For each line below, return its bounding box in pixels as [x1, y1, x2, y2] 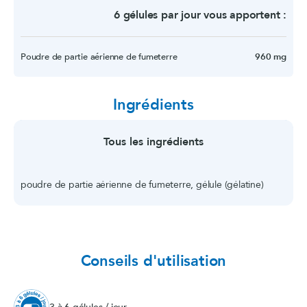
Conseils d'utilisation [80, 251, 227, 272]
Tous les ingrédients [103, 134, 204, 150]
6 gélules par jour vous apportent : [114, 8, 286, 23]
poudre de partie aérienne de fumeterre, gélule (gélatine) [21, 178, 264, 192]
